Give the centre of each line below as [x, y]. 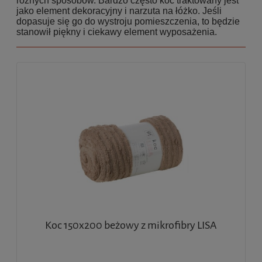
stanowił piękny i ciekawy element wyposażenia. [117, 32]
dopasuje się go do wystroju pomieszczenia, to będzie [128, 21]
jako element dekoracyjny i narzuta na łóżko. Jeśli [119, 11]
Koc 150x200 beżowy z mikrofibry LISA [131, 225]
